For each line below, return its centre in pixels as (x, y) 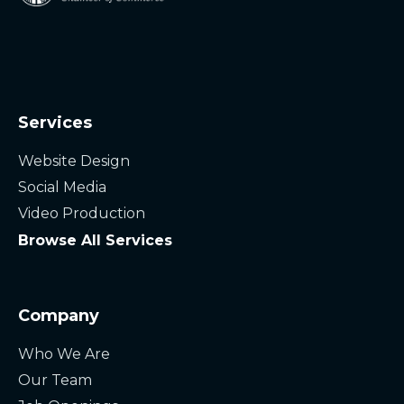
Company (59, 315)
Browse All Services (95, 240)
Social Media (62, 187)
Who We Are (64, 353)
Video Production (82, 213)
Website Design (74, 161)
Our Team (55, 380)
